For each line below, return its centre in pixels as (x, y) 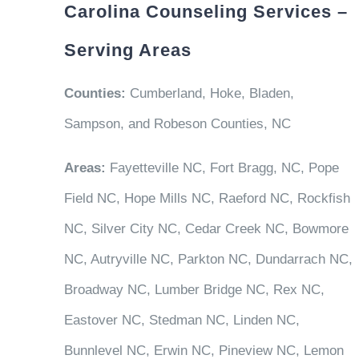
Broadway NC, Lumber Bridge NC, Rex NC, (194, 289)
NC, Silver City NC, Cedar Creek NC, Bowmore (206, 228)
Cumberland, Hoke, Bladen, (210, 93)
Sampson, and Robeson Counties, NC (177, 123)
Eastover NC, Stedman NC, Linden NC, (182, 320)
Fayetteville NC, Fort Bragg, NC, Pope (224, 167)
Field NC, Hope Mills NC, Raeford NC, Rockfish (207, 198)
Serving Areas (127, 50)
